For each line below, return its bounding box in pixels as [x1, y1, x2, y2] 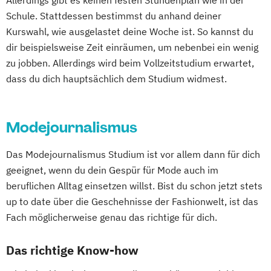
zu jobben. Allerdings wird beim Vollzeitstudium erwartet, [6, 57, 254, 70]
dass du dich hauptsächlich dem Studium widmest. [6, 73, 227, 85]
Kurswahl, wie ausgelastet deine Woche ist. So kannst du [6, 25, 253, 38]
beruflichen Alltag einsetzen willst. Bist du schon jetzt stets [6, 180, 263, 192]
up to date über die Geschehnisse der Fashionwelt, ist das [6, 195, 258, 208]
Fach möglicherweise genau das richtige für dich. [6, 211, 217, 224]
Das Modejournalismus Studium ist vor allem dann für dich [6, 148, 260, 161]
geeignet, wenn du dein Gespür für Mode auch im [6, 164, 218, 177]
